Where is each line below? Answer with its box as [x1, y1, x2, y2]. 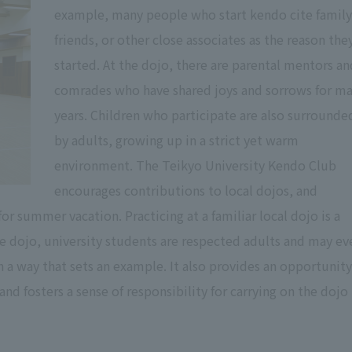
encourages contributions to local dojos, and [54, 181, 317, 200]
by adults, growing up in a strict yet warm [54, 130, 299, 149]
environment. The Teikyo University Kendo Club [54, 156, 336, 174]
